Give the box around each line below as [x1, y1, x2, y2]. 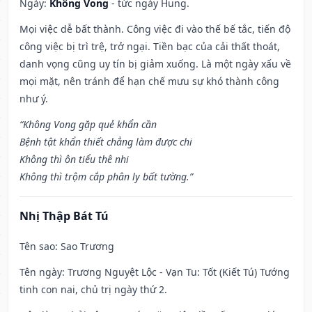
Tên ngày [19, 265, 62, 279]
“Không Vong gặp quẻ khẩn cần [19, 118, 157, 132]
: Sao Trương [55, 240, 114, 253]
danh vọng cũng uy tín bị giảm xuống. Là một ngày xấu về [19, 57, 291, 71]
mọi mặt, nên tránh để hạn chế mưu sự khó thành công [19, 75, 279, 88]
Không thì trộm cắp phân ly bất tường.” [19, 170, 193, 184]
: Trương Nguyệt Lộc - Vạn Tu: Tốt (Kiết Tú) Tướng [62, 265, 290, 279]
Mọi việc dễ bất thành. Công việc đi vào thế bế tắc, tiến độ [19, 22, 290, 36]
